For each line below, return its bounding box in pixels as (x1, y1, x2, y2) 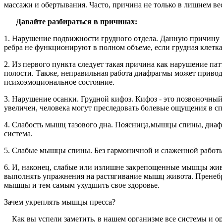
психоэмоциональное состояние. (4, 77, 116, 86)
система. (4, 129, 35, 138)
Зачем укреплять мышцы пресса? (4, 197, 117, 206)
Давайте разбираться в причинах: (4, 17, 139, 26)
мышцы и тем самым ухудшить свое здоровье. (4, 180, 162, 189)
